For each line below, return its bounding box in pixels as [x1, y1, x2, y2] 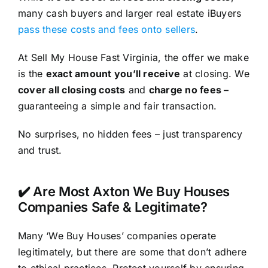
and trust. [17, 144, 62, 156]
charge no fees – [148, 83, 229, 96]
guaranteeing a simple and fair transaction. [17, 99, 217, 112]
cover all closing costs [17, 83, 126, 96]
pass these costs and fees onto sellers [17, 23, 196, 35]
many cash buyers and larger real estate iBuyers [17, 7, 242, 19]
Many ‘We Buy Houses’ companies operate [17, 229, 217, 242]
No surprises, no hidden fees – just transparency [17, 127, 243, 140]
